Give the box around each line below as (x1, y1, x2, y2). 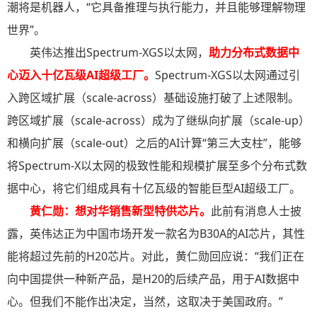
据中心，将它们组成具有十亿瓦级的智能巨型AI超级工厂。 (7, 180, 301, 197)
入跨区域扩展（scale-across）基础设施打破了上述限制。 (7, 90, 299, 106)
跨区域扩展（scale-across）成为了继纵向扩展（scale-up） (7, 113, 310, 129)
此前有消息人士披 (211, 203, 301, 219)
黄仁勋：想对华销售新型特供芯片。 (30, 203, 211, 219)
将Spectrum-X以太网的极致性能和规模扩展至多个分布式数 (7, 158, 307, 174)
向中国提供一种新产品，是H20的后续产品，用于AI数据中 (7, 271, 299, 287)
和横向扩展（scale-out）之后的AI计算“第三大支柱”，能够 (7, 135, 301, 151)
